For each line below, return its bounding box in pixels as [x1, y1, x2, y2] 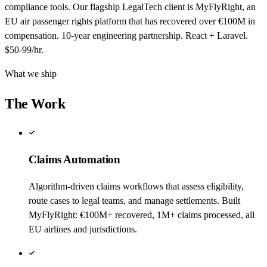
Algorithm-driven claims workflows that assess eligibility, [29, 181, 244, 191]
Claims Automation [29, 153, 120, 166]
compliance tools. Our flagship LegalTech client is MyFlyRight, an [5, 1, 256, 12]
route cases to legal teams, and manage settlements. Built [29, 195, 240, 206]
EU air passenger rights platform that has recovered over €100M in [5, 15, 255, 26]
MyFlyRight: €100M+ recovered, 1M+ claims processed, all [29, 209, 254, 220]
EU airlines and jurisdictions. [29, 223, 137, 234]
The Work [5, 95, 66, 111]
